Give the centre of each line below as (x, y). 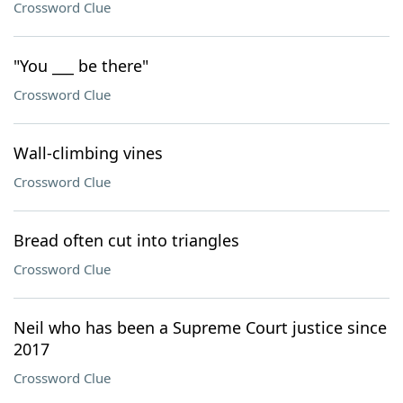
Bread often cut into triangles (126, 240)
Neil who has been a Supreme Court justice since (200, 327)
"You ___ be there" (81, 66)
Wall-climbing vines (88, 153)
